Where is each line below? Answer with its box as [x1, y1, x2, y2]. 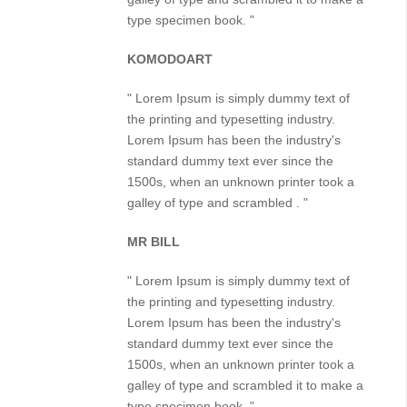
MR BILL [127, 234, 180, 249]
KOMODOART [127, 52, 213, 66]
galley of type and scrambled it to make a [127, 378, 363, 392]
